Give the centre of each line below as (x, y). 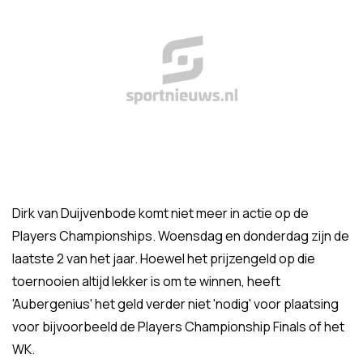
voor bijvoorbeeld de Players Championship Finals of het (178, 327)
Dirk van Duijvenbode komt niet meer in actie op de (160, 213)
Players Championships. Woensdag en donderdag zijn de (181, 236)
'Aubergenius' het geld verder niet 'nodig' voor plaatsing (175, 304)
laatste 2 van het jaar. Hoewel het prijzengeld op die (164, 258)
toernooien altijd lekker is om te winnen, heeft (146, 281)
